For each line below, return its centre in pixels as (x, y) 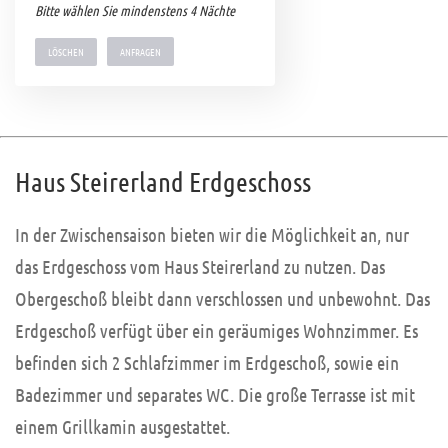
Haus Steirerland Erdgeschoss (163, 181)
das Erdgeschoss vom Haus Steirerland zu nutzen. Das (200, 267)
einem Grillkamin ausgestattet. (122, 427)
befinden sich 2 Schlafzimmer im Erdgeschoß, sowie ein (207, 363)
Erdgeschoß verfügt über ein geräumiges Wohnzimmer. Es (216, 331)
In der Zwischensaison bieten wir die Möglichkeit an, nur (212, 235)
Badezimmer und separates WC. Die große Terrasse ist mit (215, 395)
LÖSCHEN (66, 52)
